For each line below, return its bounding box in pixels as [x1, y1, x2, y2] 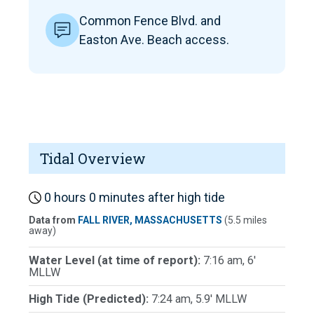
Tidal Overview [40, 149, 146, 168]
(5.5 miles [222, 214, 267, 226]
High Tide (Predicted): [29, 292, 151, 306]
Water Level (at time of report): [29, 253, 203, 267]
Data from [29, 214, 78, 226]
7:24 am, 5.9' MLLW [151, 292, 247, 306]
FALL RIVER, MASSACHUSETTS [78, 214, 222, 226]
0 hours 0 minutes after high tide [41, 189, 225, 205]
